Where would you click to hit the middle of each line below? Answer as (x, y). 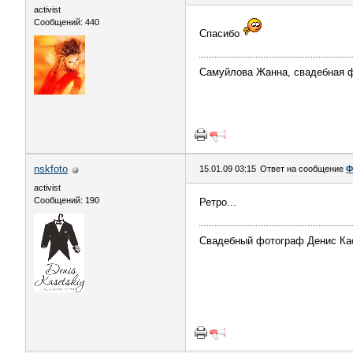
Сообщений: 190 (67, 200)
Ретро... (218, 202)
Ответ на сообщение (303, 169)
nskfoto (51, 169)
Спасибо (221, 33)
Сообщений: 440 (67, 22)
